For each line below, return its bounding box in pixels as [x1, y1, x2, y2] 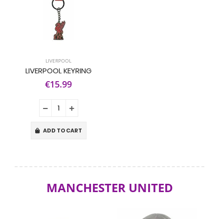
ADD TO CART [42, 127, 82, 134]
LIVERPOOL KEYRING [25, 66, 91, 76]
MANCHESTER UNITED [46, 179, 173, 196]
